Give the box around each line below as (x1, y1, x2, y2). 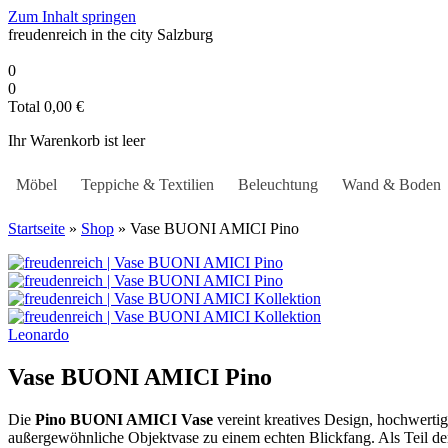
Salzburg (157, 26, 213, 43)
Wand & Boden (342, 176, 441, 193)
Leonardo (8, 326, 69, 343)
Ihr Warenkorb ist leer (8, 132, 145, 149)
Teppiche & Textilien (81, 176, 214, 193)
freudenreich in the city (8, 26, 157, 43)
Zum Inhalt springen (8, 8, 136, 25)
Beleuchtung (238, 176, 318, 193)
